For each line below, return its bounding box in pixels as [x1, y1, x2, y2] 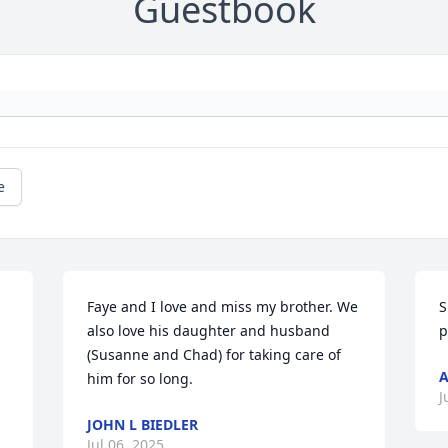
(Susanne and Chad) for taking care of [87, 345, 342, 365]
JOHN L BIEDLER [87, 415, 199, 435]
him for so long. [87, 369, 194, 389]
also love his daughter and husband [87, 321, 331, 341]
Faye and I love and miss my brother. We [87, 297, 359, 317]
